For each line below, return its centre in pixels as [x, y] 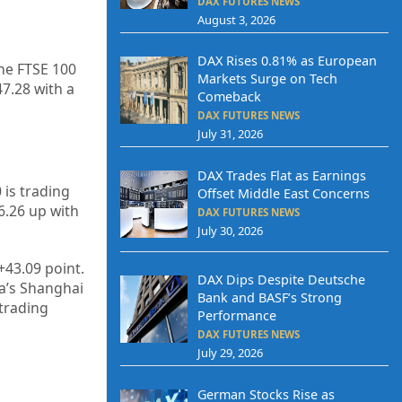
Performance [236, 316]
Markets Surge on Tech [267, 79]
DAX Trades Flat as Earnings [281, 175]
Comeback [229, 97]
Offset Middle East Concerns [283, 193]
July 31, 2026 [230, 134]
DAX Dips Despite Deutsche [281, 280]
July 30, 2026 [230, 230]
